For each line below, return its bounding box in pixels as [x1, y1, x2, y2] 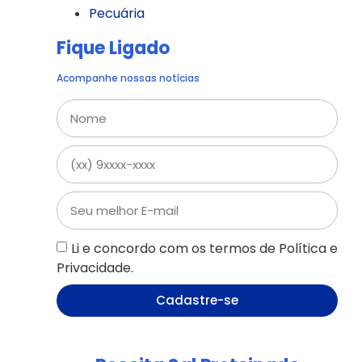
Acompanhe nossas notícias [57, 70, 200, 85]
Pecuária [89, 3, 145, 23]
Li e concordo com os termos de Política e [71, 238, 338, 258]
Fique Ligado [57, 35, 170, 61]
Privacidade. [57, 258, 133, 277]
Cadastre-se [156, 292, 238, 309]
